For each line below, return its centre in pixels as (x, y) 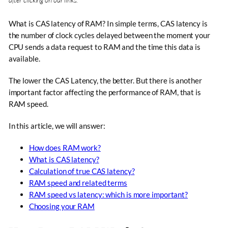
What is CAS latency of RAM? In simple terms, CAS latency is (108, 23)
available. (24, 58)
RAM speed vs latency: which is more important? (108, 194)
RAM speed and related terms (78, 182)
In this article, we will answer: (57, 125)
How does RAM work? (65, 147)
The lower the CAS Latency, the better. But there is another (105, 80)
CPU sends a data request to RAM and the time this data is (104, 47)
